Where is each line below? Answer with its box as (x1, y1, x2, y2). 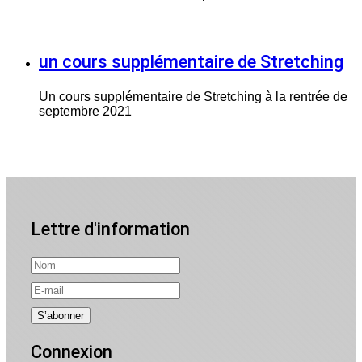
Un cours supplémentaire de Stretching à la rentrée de (39, 89, 347, 103)
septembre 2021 (39, 103, 132, 118)
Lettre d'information (31, 218, 190, 239)
